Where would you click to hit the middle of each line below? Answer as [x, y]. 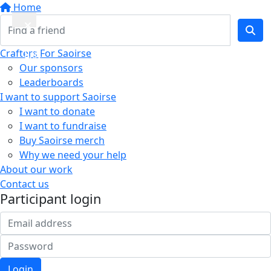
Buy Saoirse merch [62, 140]
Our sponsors [51, 68]
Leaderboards [51, 82]
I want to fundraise [63, 126]
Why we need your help [73, 155]
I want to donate [57, 111]
